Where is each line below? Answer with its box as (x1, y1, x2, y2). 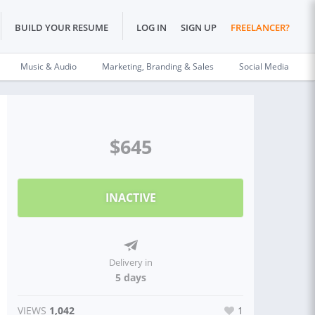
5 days (115, 271, 146, 284)
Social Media (239, 60, 289, 72)
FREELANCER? (231, 21, 290, 34)
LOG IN (136, 21, 167, 34)
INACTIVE (105, 190, 156, 205)
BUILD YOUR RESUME (15, 21, 108, 34)
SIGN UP (181, 21, 217, 34)
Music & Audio (20, 60, 77, 72)
